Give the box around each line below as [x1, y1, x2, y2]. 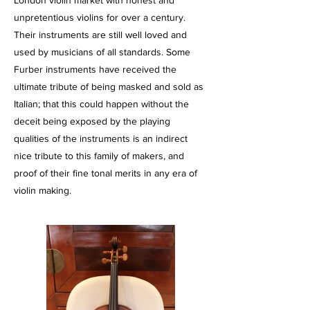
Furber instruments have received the [14, 64, 176, 75]
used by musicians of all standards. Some [14, 46, 190, 57]
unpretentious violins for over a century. [14, 12, 185, 23]
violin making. [14, 185, 71, 196]
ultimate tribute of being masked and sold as [14, 81, 203, 92]
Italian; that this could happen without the [14, 98, 189, 109]
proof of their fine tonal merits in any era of [14, 167, 197, 179]
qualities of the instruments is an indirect [14, 133, 188, 144]
